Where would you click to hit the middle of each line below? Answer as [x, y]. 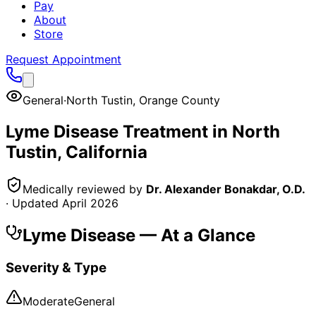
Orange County [180, 100]
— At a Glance [195, 235]
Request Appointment [63, 59]
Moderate [48, 302]
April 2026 [90, 203]
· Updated [34, 203]
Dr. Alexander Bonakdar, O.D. [226, 189]
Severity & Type [56, 267]
